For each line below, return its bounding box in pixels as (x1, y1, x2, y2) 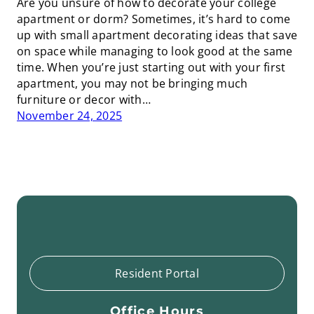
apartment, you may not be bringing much (17, 75, 248, 91)
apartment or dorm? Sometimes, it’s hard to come (17, 11, 291, 27)
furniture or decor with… (17, 91, 151, 107)
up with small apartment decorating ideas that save (17, 27, 297, 43)
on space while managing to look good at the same (17, 43, 293, 59)
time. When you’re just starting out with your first (17, 59, 286, 75)
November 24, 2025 (17, 107, 123, 123)
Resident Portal (115, 266, 199, 282)
